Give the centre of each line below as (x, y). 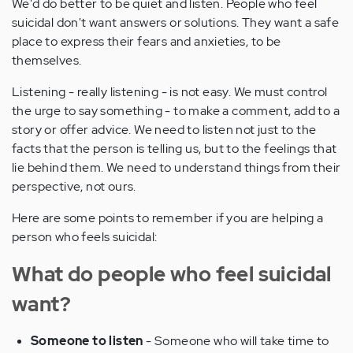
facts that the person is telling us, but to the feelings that (175, 148)
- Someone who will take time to (236, 340)
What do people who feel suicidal (172, 274)
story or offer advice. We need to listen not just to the (164, 129)
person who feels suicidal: (85, 236)
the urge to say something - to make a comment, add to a (176, 110)
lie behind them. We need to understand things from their (176, 167)
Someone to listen (87, 340)
